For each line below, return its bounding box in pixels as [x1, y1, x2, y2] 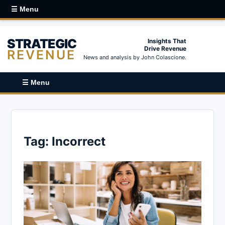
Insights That [148, 37, 186, 45]
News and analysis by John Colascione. [83, 54, 186, 61]
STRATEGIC [7, 36, 76, 51]
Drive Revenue [144, 45, 186, 52]
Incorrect [52, 134, 105, 149]
